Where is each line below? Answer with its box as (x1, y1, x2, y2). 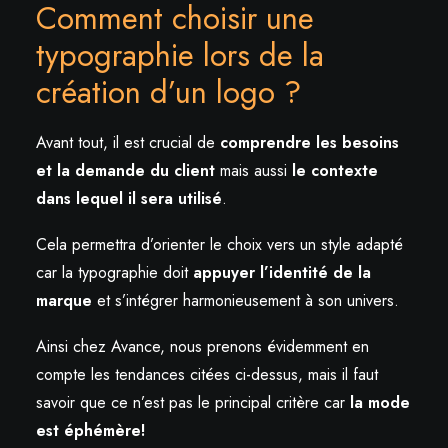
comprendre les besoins (220, 131, 399, 155)
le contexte (292, 159, 378, 183)
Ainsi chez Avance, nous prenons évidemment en (36, 335, 369, 359)
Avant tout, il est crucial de (36, 131, 220, 155)
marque (36, 289, 92, 313)
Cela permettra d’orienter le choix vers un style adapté (36, 233, 403, 257)
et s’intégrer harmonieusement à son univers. (92, 289, 399, 313)
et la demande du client (36, 159, 215, 183)
